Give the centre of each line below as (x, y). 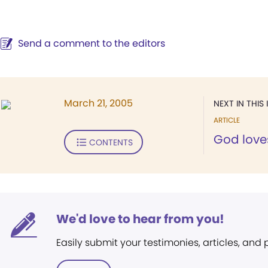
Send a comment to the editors (92, 43)
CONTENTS (111, 142)
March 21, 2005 (98, 103)
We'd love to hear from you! (140, 219)
